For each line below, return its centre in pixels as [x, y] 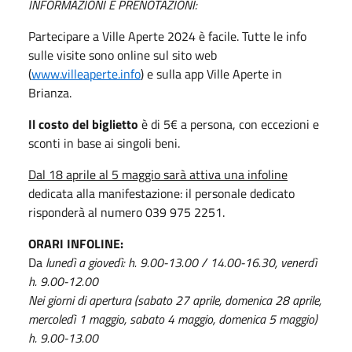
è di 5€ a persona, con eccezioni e [229, 124]
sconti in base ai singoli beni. [104, 143]
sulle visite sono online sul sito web [123, 55]
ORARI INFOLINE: [76, 243]
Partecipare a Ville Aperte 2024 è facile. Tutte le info [167, 36]
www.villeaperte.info [86, 73]
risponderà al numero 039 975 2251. [126, 212]
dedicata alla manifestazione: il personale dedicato [161, 193]
